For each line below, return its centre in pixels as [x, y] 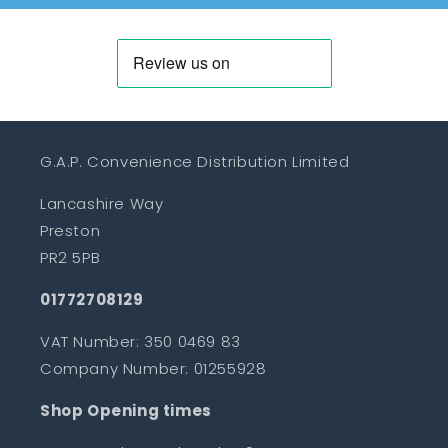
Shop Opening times [126, 410]
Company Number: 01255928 [153, 368]
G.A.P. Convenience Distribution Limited [195, 161]
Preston [70, 230]
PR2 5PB [70, 257]
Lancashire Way [102, 203]
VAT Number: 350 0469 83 [140, 341]
